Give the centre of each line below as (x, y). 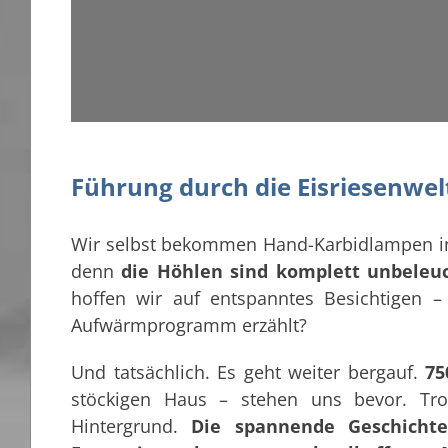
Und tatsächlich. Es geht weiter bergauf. (248, 372)
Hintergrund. (131, 426)
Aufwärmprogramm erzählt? (189, 325)
